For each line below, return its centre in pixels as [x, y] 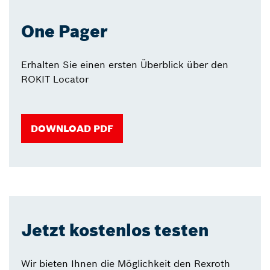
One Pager [64, 32]
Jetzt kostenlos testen [115, 231]
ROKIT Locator [55, 79]
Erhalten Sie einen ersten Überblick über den [125, 65]
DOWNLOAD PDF [72, 129]
